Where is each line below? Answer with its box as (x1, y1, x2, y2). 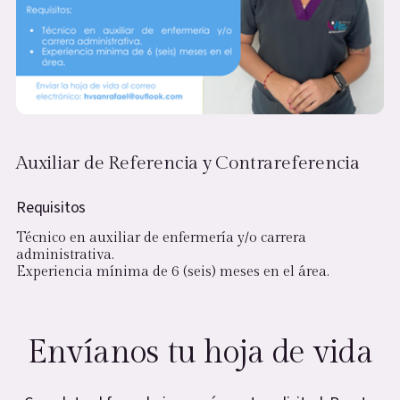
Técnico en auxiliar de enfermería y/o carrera (16, 229, 306, 246)
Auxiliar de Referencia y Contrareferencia (16, 151, 360, 174)
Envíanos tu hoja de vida (27, 333, 373, 371)
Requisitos (16, 196, 87, 219)
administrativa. (16, 246, 114, 263)
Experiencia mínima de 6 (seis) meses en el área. (16, 262, 329, 280)
